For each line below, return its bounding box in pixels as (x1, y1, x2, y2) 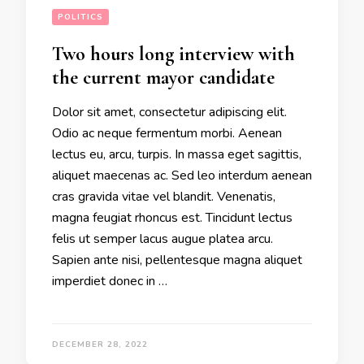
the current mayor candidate (52, 65, 275, 89)
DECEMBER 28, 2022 (52, 338, 148, 350)
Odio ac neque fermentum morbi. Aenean (52, 123, 282, 142)
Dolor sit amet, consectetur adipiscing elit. (52, 102, 287, 121)
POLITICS (58, 11, 103, 23)
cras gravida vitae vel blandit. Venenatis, (52, 187, 275, 206)
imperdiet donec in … (52, 271, 167, 290)
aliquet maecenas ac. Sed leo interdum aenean (52, 166, 312, 184)
